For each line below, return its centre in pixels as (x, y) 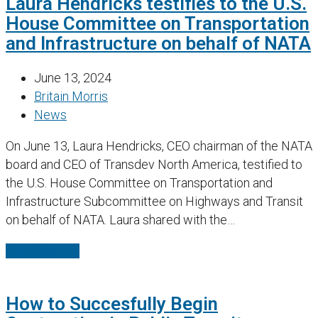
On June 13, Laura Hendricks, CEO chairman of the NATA (159, 146)
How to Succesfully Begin (112, 304)
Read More (36, 251)
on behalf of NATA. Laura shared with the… (120, 219)
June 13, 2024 (73, 77)
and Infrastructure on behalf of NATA (158, 44)
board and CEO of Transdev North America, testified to (154, 164)
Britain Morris (71, 96)
